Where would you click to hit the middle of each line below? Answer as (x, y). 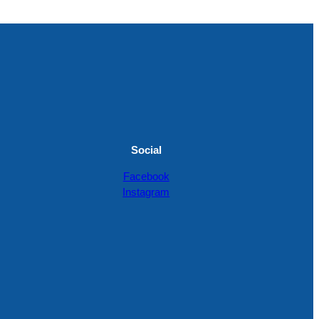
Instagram (146, 192)
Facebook (146, 177)
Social (146, 150)
